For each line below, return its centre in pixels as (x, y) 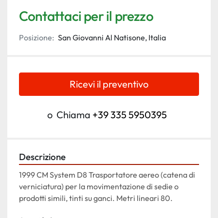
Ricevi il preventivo (109, 84)
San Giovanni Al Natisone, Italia (112, 38)
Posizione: (36, 38)
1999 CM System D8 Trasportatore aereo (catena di (107, 175)
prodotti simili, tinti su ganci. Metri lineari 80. (96, 198)
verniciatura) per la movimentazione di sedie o (99, 187)
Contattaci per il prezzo (86, 16)
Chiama (73, 115)
